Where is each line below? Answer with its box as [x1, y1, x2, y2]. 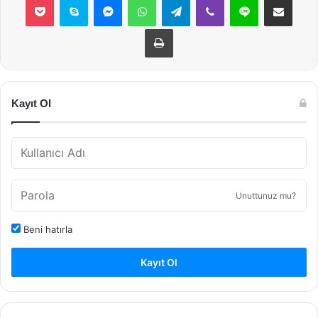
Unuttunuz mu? [236, 190, 296, 201]
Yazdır [172, 23, 199, 34]
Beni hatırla [21, 224, 72, 235]
